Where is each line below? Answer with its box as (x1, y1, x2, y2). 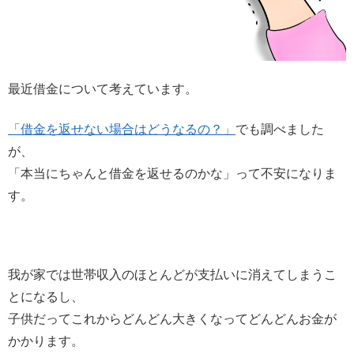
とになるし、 (8, 290, 84, 304)
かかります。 (8, 334, 84, 348)
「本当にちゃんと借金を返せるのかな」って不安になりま (8, 166, 337, 180)
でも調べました (235, 122, 324, 136)
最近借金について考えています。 (8, 82, 198, 96)
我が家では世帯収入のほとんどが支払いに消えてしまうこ (8, 268, 337, 282)
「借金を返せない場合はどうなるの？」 (8, 122, 235, 136)
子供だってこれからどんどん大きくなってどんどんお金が (8, 312, 337, 326)
